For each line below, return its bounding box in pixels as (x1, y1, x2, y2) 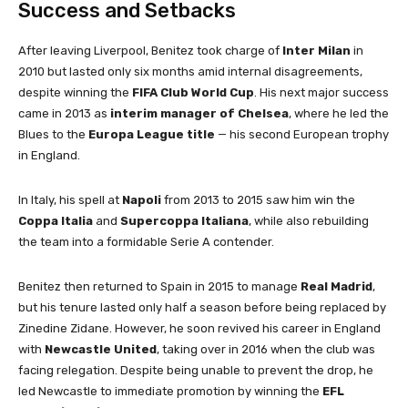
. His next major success (254, 86, 389, 100)
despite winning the (18, 86, 132, 100)
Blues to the (18, 127, 88, 142)
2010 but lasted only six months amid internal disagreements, (18, 65, 362, 79)
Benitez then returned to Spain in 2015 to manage (18, 280, 301, 294)
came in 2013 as (18, 107, 110, 121)
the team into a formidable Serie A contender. (18, 235, 274, 250)
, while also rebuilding (249, 214, 369, 229)
